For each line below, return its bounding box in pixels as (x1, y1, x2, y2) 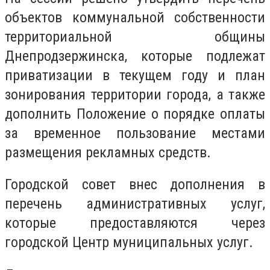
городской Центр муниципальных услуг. (5, 234, 253, 251)
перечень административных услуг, (5, 195, 265, 213)
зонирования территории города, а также (5, 86, 265, 103)
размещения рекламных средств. (5, 143, 211, 161)
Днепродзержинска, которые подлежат (5, 47, 265, 64)
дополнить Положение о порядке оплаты (5, 105, 265, 122)
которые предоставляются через (5, 215, 265, 232)
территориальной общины (5, 28, 265, 45)
